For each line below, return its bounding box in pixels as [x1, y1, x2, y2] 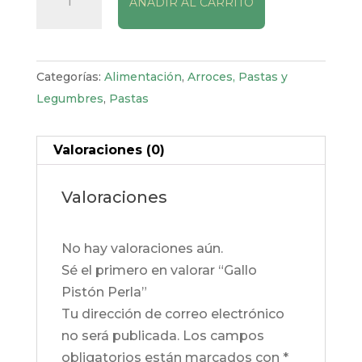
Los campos [182, 328, 264, 344]
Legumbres [36, 91, 103, 107]
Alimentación [103, 69, 182, 85]
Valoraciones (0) [53, 142, 165, 158]
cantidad [35, 40, 94, 57]
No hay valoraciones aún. [61, 241, 223, 257]
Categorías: [36, 69, 104, 85]
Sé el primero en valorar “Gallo [61, 263, 257, 279]
